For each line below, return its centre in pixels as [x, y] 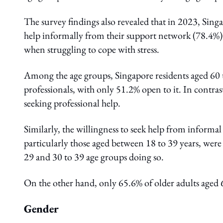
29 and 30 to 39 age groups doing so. [95, 157]
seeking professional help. [72, 103]
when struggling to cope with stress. [92, 49]
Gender [41, 209]
